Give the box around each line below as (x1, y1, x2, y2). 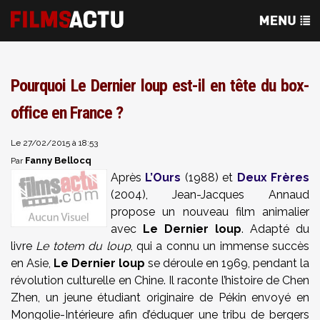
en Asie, (11, 256, 54, 270)
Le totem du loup (36, 239, 131, 253)
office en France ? (11, 103, 123, 123)
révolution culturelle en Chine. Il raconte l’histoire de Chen (11, 274, 309, 287)
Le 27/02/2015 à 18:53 (11, 138, 98, 148)
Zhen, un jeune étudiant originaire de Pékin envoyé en (11, 291, 309, 304)
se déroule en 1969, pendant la (145, 256, 309, 270)
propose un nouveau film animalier (111, 205, 309, 219)
